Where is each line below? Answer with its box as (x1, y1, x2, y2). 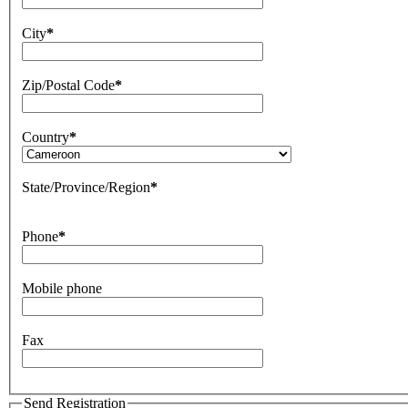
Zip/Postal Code (22, 77, 115, 94)
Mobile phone (22, 280, 102, 297)
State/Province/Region (22, 179, 150, 196)
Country (22, 129, 69, 146)
